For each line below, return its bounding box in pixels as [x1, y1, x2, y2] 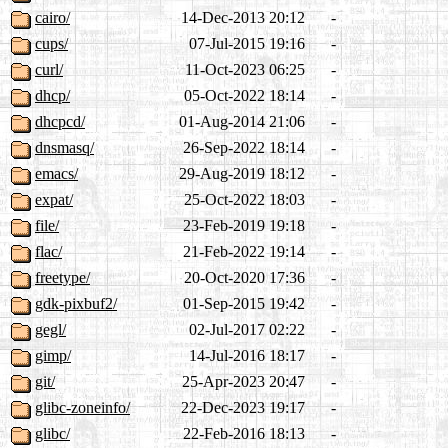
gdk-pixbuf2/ [35, 295, 117, 313]
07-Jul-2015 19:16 [189, 35, 305, 53]
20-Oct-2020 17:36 [184, 269, 305, 287]
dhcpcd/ [35, 113, 85, 131]
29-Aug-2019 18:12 [179, 165, 305, 183]
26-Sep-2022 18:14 [183, 139, 305, 157]
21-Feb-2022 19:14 [183, 243, 305, 261]
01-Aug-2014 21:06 [179, 113, 305, 131]
